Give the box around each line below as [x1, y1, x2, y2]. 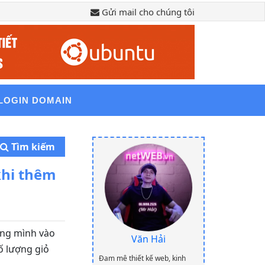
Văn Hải [131, 232, 166, 245]
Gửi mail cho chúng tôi [99, 6, 195, 18]
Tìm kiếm [8, 140, 55, 153]
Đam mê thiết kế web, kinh [99, 253, 186, 263]
